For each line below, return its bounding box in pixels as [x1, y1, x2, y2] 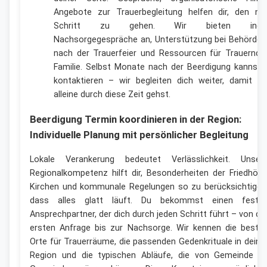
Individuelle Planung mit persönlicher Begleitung [30, 128, 249, 141]
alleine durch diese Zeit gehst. [54, 89, 170, 100]
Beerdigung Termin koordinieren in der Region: [30, 113, 241, 125]
